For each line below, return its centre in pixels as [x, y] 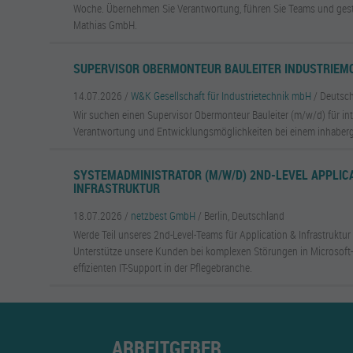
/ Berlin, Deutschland [242, 216]
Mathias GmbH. [106, 25]
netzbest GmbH [163, 216]
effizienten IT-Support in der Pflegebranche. [163, 268]
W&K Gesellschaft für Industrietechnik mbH [221, 96]
